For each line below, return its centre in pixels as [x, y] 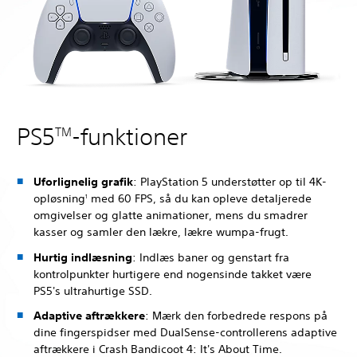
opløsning [59, 198]
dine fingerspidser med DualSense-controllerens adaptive [185, 332]
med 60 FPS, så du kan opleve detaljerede [200, 198]
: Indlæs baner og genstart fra [211, 257]
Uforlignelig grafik [83, 182]
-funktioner [129, 137]
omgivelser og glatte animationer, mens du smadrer [171, 215]
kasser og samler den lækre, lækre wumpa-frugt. [161, 232]
